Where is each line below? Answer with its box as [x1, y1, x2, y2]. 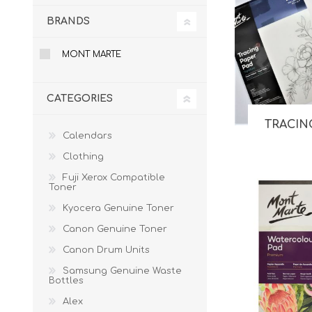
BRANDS [47, 16, 90, 26]
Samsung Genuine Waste [63, 266, 182, 276]
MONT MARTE [62, 49, 121, 59]
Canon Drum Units [63, 245, 150, 255]
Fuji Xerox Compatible [63, 173, 165, 182]
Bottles [49, 276, 84, 286]
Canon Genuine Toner [63, 224, 167, 234]
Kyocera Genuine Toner [63, 203, 174, 213]
